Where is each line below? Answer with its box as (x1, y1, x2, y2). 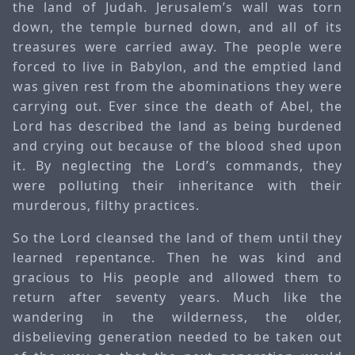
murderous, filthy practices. (12, 196, 200, 214)
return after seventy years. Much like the (12, 288, 343, 306)
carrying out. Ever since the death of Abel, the (12, 97, 343, 115)
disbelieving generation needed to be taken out (12, 327, 343, 345)
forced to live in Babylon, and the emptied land (12, 57, 343, 75)
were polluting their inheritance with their (12, 176, 343, 194)
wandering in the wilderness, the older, (12, 307, 343, 326)
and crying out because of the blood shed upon (12, 136, 343, 155)
